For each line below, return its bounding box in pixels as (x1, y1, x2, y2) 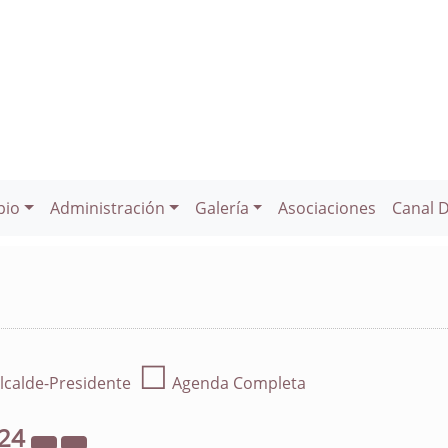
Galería (194, 197, 249, 219)
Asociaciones (278, 197, 377, 219)
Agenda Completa (168, 372, 306, 394)
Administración (50, 197, 165, 219)
